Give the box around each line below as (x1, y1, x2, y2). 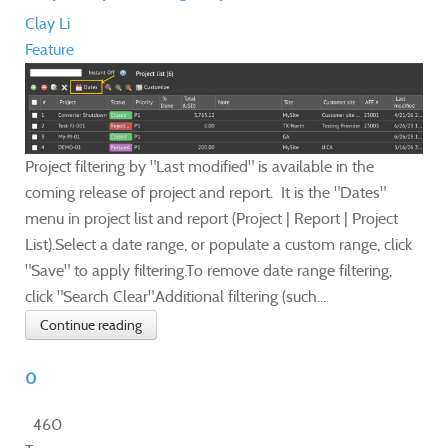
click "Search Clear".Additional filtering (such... (25, 286, 326, 306)
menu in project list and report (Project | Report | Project (25, 208, 398, 228)
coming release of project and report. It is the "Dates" (25, 182, 386, 202)
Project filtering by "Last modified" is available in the (25, 156, 374, 176)
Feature (25, 39, 74, 59)
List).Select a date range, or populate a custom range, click (25, 234, 412, 254)
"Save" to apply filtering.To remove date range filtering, (25, 260, 392, 280)
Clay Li (25, 13, 70, 33)
